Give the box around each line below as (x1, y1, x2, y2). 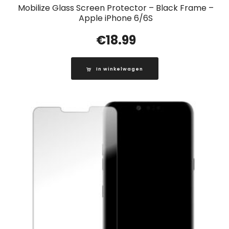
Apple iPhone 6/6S (79, 12, 153, 25)
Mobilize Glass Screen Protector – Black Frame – (18, 2, 214, 14)
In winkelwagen (96, 66, 143, 73)
